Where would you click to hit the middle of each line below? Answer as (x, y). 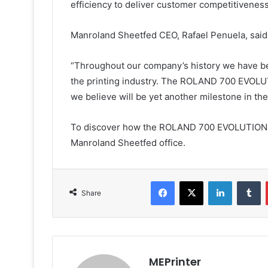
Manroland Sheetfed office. (128, 143)
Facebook (192, 181)
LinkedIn (247, 181)
